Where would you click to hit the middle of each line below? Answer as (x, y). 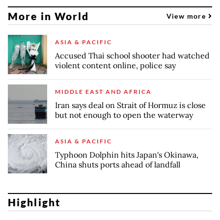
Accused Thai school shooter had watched (132, 56)
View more (187, 16)
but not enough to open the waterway (124, 115)
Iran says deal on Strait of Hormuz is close (130, 105)
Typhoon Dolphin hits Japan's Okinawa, (127, 155)
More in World (49, 16)
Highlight (34, 202)
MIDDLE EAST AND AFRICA (103, 92)
